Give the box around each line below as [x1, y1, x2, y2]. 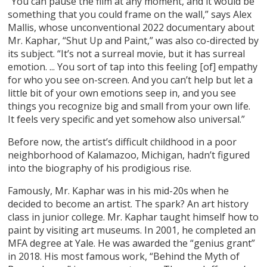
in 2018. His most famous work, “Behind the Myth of [8, 249, 240, 263]
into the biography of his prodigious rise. [8, 161, 194, 175]
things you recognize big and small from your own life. [8, 99, 251, 113]
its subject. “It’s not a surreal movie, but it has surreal [8, 46, 246, 60]
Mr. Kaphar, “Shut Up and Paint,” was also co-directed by [8, 33, 259, 47]
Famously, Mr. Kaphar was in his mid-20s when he [8, 184, 229, 197]
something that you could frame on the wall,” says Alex [8, 7, 252, 21]
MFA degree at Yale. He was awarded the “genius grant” [8, 236, 256, 250]
